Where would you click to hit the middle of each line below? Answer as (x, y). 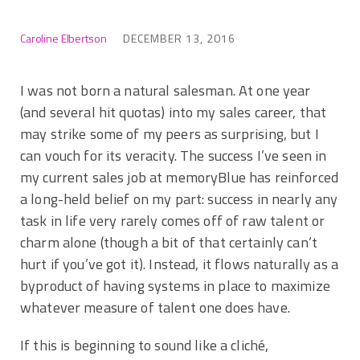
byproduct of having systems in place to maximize (175, 285)
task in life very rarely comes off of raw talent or (173, 220)
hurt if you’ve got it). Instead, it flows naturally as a (180, 264)
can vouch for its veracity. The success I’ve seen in (174, 155)
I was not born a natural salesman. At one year (166, 90)
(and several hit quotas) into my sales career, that (174, 112)
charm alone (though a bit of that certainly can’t (169, 242)
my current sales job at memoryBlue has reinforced (180, 177)
